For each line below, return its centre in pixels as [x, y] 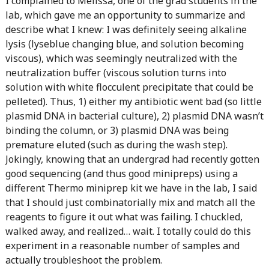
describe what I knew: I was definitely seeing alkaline [126, 29]
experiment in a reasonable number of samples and [122, 246]
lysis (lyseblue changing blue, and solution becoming [124, 44]
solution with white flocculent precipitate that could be [129, 87]
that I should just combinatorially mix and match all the [130, 202]
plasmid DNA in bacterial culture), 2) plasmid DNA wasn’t [134, 116]
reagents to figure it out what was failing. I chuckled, [124, 217]
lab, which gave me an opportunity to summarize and [125, 15]
